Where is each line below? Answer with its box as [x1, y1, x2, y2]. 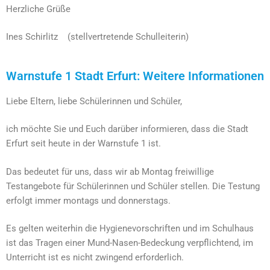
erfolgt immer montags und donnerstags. [6, 195, 171, 206]
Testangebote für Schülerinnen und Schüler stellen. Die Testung [6, 180, 260, 192]
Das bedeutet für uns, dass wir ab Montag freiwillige [6, 166, 214, 177]
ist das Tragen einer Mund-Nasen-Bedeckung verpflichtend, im [6, 237, 253, 248]
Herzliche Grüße [6, 3, 71, 14]
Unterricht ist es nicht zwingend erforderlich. [6, 252, 184, 263]
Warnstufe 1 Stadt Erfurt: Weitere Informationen [6, 68, 264, 83]
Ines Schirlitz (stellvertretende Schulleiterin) [6, 31, 189, 42]
